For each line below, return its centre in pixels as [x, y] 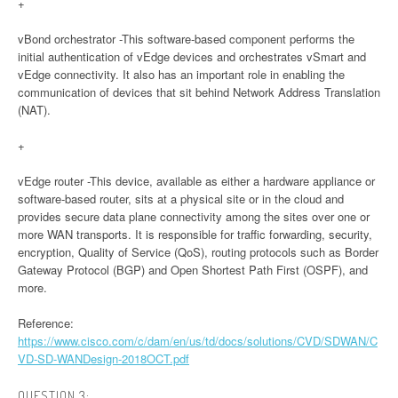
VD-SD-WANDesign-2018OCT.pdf [103, 359]
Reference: [46, 323]
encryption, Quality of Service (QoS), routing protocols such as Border [198, 252]
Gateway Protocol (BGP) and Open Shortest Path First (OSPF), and [193, 270]
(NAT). [34, 110]
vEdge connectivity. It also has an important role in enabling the [181, 75]
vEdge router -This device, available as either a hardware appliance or [196, 181]
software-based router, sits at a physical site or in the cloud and [181, 199]
